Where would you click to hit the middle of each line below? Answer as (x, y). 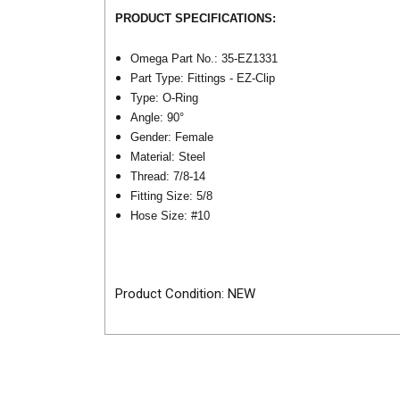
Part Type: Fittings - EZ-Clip (203, 78)
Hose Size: (161, 215)
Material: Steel (168, 156)
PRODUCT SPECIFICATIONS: (195, 19)
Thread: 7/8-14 (168, 176)
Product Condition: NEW (185, 294)
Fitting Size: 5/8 (172, 196)
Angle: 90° (158, 117)
